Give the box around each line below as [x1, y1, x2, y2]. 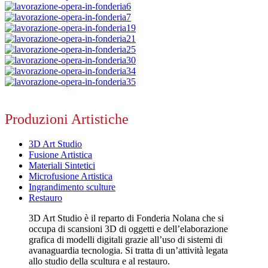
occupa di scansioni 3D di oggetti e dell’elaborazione [29, 224, 228, 234]
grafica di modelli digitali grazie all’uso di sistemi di [29, 234, 223, 245]
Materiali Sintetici [29, 160, 95, 171]
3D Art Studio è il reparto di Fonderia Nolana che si [29, 213, 224, 224]
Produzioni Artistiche [5, 111, 129, 127]
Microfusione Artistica [29, 171, 112, 182]
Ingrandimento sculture [29, 182, 115, 193]
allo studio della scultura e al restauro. [29, 256, 170, 267]
